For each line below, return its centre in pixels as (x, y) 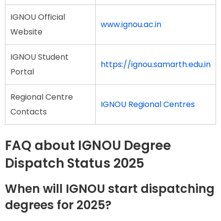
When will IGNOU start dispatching (110, 189)
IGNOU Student (39, 57)
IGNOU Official (38, 17)
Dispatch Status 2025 (74, 163)
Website (26, 32)
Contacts (29, 111)
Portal (22, 72)
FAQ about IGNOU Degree (88, 145)
